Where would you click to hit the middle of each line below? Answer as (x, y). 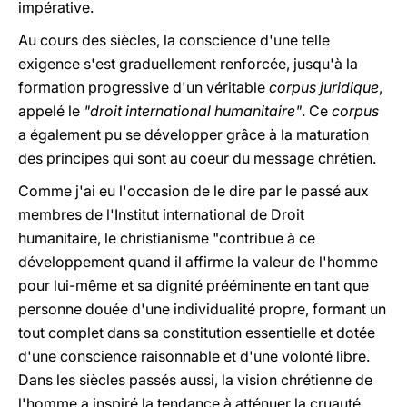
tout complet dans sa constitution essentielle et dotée (197, 333)
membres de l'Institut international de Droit (161, 214)
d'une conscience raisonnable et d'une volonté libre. (194, 356)
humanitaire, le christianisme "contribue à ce (167, 238)
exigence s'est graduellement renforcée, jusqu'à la (188, 64)
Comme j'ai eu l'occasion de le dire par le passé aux (194, 191)
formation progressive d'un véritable (144, 87)
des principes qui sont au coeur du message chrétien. (197, 158)
